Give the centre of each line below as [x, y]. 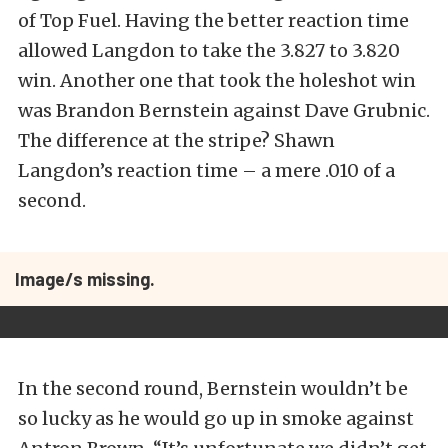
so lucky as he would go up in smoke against [216, 418]
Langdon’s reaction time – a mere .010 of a [206, 170]
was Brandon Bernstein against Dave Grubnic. [224, 110]
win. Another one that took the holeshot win [217, 80]
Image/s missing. [85, 279]
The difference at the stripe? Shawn [176, 140]
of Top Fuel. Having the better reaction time [213, 20]
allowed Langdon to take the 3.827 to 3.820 [209, 50]
